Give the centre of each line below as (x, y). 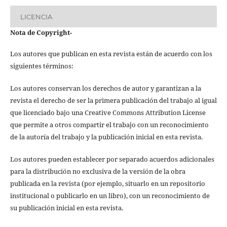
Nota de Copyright (40, 33)
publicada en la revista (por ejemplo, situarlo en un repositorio (107, 184)
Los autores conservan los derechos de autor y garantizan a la (105, 88)
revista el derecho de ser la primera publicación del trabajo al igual (113, 101)
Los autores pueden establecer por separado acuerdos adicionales (112, 159)
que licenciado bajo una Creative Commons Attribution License (108, 113)
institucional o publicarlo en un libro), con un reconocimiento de (110, 196)
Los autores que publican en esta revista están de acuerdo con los (111, 54)
